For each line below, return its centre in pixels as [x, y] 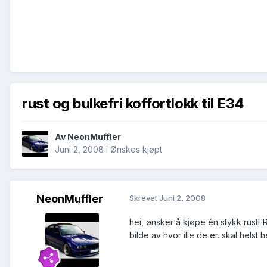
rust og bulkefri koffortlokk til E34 [133, 103]
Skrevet [144, 198]
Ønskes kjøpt [136, 150]
